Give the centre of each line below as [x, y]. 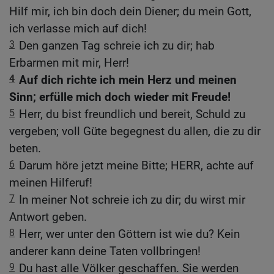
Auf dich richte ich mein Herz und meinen [128, 80]
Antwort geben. [48, 217]
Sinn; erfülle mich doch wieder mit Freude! [120, 97]
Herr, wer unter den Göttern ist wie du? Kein [129, 234]
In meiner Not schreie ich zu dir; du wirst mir [132, 200]
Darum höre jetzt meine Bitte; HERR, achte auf [136, 166]
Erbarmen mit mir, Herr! [69, 63]
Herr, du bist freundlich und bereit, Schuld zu [132, 114]
